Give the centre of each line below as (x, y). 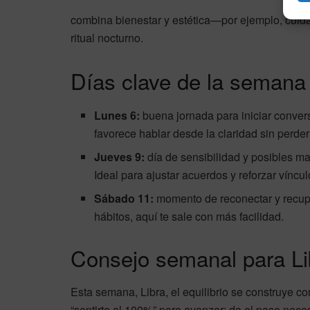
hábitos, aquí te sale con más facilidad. (189, 216)
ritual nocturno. (107, 38)
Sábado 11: (124, 198)
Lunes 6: (117, 115)
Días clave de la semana (188, 81)
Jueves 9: (120, 156)
